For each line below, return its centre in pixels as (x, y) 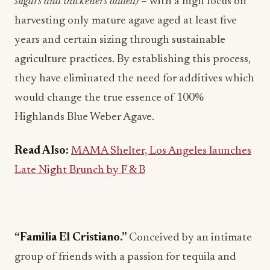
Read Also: (43, 151)
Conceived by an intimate (190, 238)
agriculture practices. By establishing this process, (133, 59)
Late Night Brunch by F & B (80, 170)
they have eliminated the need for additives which (134, 79)
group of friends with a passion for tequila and (125, 257)
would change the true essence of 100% (109, 98)
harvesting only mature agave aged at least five (126, 21)
